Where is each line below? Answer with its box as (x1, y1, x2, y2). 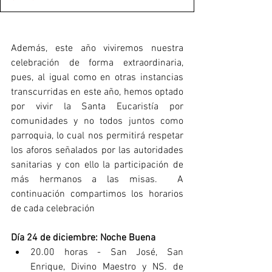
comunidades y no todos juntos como (11, 115, 183, 127)
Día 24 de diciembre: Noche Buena (11, 231, 155, 244)
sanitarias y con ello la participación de (11, 158, 183, 171)
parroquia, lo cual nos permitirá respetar (11, 129, 183, 142)
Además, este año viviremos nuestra (11, 42, 183, 55)
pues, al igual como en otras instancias (11, 71, 183, 84)
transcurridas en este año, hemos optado (11, 86, 183, 98)
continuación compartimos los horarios (11, 188, 183, 200)
